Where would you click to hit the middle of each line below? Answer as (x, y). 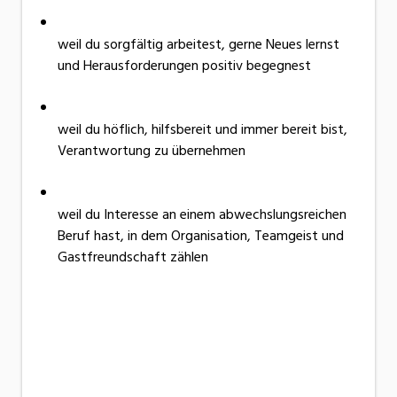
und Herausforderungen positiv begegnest (184, 65)
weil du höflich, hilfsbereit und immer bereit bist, (202, 129)
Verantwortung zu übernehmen (152, 150)
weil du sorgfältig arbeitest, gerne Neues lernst (198, 44)
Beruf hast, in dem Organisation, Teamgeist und (201, 235)
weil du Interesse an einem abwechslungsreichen (202, 214)
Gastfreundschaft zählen (133, 257)
